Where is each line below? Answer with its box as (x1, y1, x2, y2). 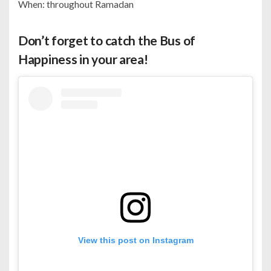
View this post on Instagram (77, 235, 194, 245)
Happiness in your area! (18, 51, 148, 67)
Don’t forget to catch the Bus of (18, 33, 196, 48)
